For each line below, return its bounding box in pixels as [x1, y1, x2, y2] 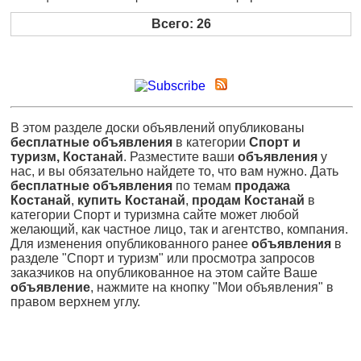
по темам [172, 179, 234, 193]
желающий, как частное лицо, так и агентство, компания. [10, 222, 348, 237]
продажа [234, 179, 290, 193]
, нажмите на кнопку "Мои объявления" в [90, 280, 334, 295]
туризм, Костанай [10, 150, 123, 164]
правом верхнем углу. [10, 295, 140, 309]
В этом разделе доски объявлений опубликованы [10, 121, 305, 135]
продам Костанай [192, 193, 305, 208]
